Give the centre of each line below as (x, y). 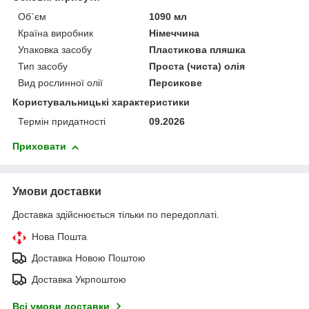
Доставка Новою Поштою (89, 258)
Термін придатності (62, 122)
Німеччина (175, 33)
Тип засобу (43, 67)
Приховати (39, 147)
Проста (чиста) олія (197, 67)
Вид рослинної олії (60, 83)
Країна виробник (56, 33)
